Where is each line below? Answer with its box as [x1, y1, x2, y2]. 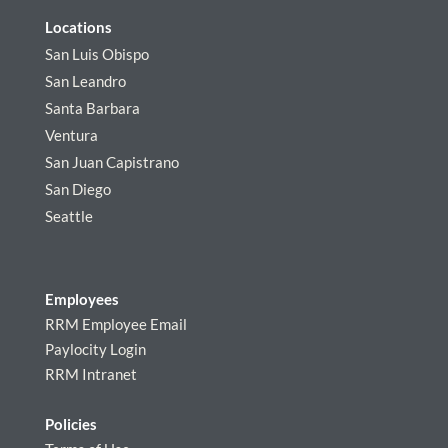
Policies [44, 414, 97, 433]
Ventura [44, 126, 98, 145]
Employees [44, 289, 119, 308]
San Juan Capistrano [44, 153, 179, 172]
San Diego [44, 180, 111, 199]
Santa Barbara [44, 99, 140, 118]
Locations [44, 18, 112, 37]
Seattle [44, 207, 93, 226]
